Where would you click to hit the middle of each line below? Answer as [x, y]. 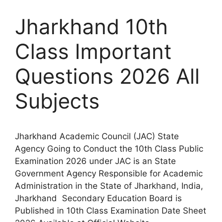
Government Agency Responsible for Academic [109, 173]
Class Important [93, 51]
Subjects [57, 101]
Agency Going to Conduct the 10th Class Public [109, 149]
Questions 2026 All [107, 76]
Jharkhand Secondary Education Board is [98, 198]
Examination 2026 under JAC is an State [95, 161]
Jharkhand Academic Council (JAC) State [97, 136]
